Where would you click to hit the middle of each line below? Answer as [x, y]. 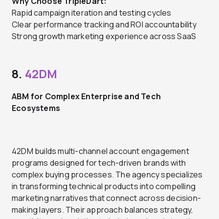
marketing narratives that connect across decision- [107, 198]
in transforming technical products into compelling [104, 186]
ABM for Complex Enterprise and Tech [86, 96]
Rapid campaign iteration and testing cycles [92, 12]
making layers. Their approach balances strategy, [103, 209]
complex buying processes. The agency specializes [107, 174]
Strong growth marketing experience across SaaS [104, 36]
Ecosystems [36, 108]
